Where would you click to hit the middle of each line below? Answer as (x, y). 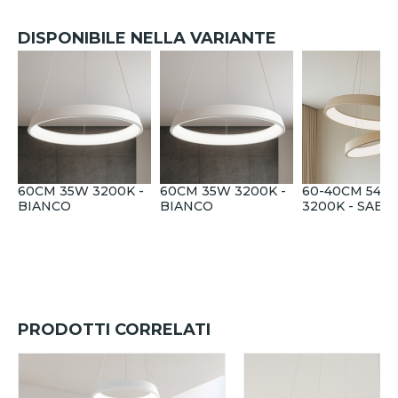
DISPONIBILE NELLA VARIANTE (147, 39)
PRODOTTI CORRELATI (114, 330)
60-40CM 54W (348, 191)
